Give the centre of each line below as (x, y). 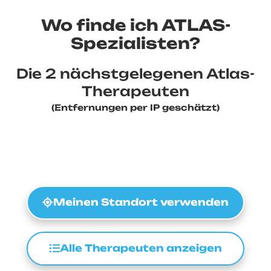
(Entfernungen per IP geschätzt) (135, 107)
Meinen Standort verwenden (141, 202)
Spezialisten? (135, 43)
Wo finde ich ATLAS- (135, 25)
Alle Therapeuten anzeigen (141, 248)
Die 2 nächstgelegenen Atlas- (135, 73)
